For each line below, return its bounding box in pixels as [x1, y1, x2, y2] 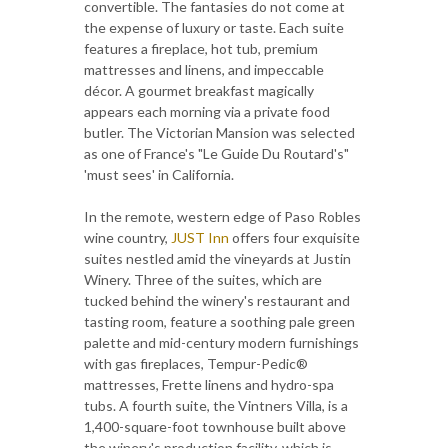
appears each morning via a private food [84, 103, 330, 121]
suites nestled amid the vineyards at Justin [84, 250, 351, 268]
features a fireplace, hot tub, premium [84, 40, 318, 58]
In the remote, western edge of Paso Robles [84, 208, 361, 226]
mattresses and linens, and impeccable [84, 61, 324, 79]
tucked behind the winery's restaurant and [84, 292, 350, 310]
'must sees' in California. [84, 166, 234, 184]
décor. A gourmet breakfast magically [84, 82, 314, 100]
